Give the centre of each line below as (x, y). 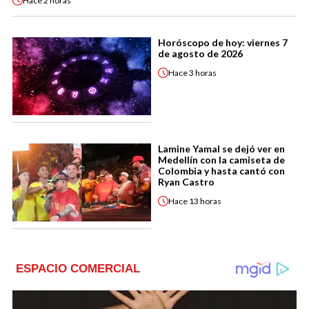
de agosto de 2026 (200, 54)
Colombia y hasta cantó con (221, 171)
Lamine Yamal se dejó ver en (221, 149)
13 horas (205, 201)
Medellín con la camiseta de (221, 160)
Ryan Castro (186, 182)
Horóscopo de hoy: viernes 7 (223, 43)
